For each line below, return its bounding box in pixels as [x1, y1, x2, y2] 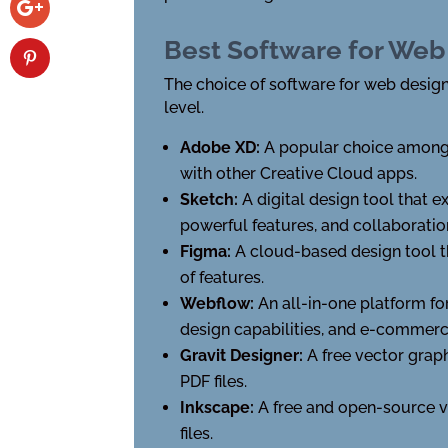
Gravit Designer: [180, 345, 308, 365]
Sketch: [180, 189, 243, 209]
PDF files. [180, 371, 248, 391]
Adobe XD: [180, 137, 265, 157]
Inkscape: [180, 397, 259, 417]
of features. [180, 267, 265, 287]
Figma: [180, 241, 236, 261]
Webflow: [180, 293, 259, 313]
